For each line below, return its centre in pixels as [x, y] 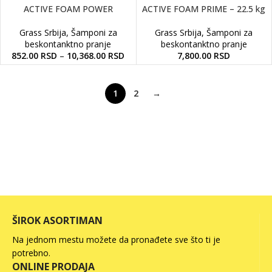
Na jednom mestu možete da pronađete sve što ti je [116, 240]
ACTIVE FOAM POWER [68, 9]
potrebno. [31, 253]
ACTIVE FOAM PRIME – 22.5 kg [204, 9]
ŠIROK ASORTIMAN [57, 220]
